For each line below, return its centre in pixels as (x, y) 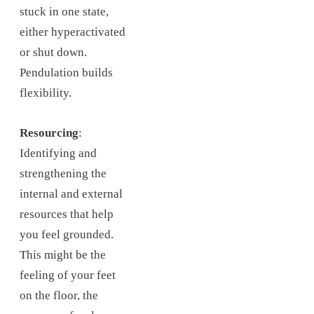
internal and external (71, 193)
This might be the (63, 254)
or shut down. (53, 53)
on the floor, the (59, 295)
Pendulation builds (66, 73)
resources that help (67, 214)
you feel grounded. (67, 234)
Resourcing (49, 132)
